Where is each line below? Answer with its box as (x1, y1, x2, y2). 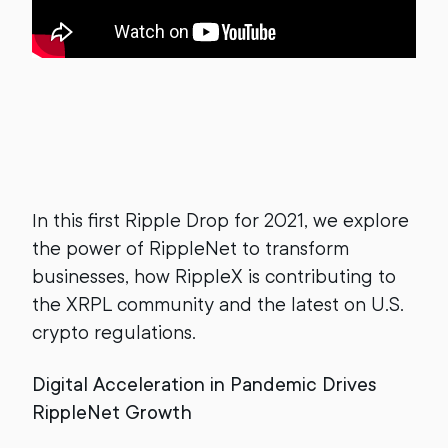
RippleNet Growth (32, 401, 192, 424)
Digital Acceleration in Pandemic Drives (32, 373, 377, 396)
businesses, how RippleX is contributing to (32, 265, 396, 288)
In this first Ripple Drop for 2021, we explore (32, 209, 409, 232)
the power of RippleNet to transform (32, 237, 349, 260)
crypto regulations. (32, 321, 196, 344)
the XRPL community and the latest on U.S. (32, 293, 404, 316)
